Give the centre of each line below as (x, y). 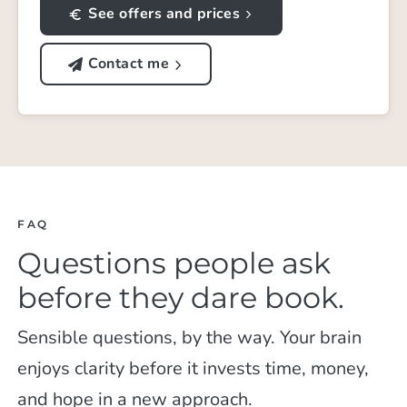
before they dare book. (181, 297)
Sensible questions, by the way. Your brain (190, 337)
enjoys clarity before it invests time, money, (194, 368)
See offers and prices (164, 14)
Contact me (129, 64)
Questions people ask (174, 263)
